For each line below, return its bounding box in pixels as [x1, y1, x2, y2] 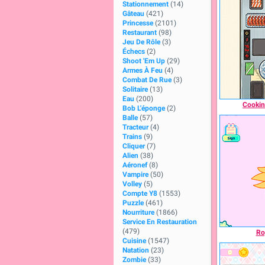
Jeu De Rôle [122, 38, 160, 46]
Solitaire [122, 85, 148, 93]
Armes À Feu [122, 66, 163, 75]
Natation [122, 246, 149, 254]
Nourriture [122, 208, 154, 216]
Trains [122, 132, 142, 141]
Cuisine [122, 237, 146, 245]
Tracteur [122, 123, 148, 131]
